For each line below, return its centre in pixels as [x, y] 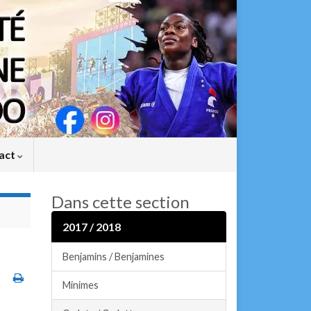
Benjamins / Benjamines [113, 257]
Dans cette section [120, 202]
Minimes [80, 285]
